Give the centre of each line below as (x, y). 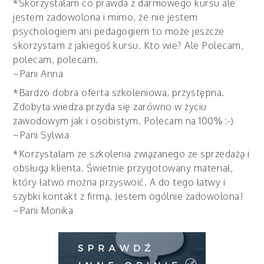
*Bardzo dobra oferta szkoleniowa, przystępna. (119, 92)
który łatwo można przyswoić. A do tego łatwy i (119, 182)
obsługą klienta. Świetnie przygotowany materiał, (123, 168)
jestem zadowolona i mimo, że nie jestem (105, 17)
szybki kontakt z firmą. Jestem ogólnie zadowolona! (128, 196)
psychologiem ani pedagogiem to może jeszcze (119, 31)
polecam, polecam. (56, 59)
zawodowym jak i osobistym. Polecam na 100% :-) (123, 121)
